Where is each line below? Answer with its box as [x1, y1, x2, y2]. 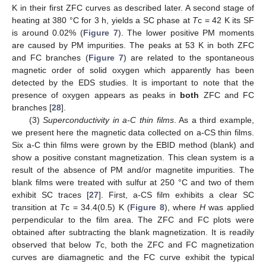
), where [164, 202, 199, 213]
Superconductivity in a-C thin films [43, 115, 174, 125]
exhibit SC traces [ [12, 190, 89, 200]
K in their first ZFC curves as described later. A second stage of [12, 3, 254, 13]
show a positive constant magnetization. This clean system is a [12, 153, 254, 163]
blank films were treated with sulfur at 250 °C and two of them [12, 178, 254, 188]
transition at [12, 202, 61, 213]
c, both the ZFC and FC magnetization [100, 240, 254, 250]
